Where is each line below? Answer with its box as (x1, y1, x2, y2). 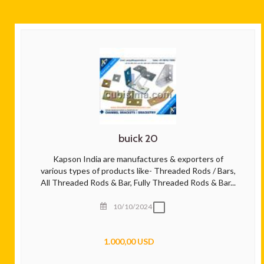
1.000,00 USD (104, 236, 154, 246)
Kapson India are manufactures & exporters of (52, 154, 223, 164)
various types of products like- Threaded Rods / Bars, (40, 166, 236, 176)
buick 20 (118, 132, 158, 145)
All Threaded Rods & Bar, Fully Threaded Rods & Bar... (40, 177, 236, 187)
